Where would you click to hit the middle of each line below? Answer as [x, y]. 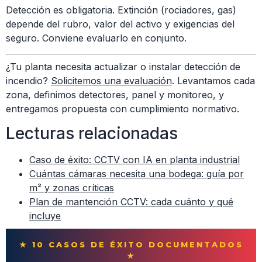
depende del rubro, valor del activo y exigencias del [120, 24]
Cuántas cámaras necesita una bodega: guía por [137, 173]
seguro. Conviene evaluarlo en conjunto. [96, 38]
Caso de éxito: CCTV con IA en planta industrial [135, 159]
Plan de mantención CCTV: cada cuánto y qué [131, 201]
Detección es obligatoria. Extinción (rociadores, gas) [121, 10]
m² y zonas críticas [72, 187]
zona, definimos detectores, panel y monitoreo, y [115, 94]
